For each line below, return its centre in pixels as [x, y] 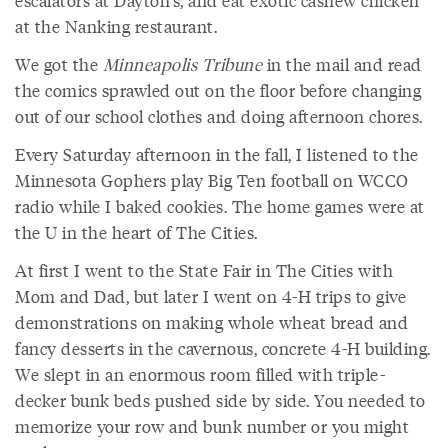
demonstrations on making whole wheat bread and [211, 322]
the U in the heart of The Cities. [136, 232]
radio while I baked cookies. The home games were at [220, 206]
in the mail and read [342, 64]
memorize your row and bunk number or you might [212, 426]
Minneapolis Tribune [182, 64]
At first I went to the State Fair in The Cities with [204, 270]
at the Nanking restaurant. [116, 26]
